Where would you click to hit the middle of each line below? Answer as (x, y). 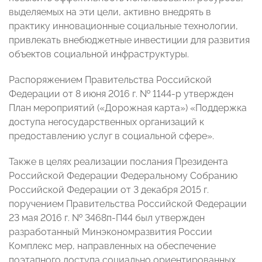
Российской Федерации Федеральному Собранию (123, 176)
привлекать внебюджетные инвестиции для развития (129, 40)
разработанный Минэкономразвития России (111, 232)
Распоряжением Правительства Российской (110, 80)
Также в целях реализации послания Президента (118, 162)
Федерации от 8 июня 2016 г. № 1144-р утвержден (121, 94)
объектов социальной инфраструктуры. (99, 54)
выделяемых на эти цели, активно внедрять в (110, 12)
